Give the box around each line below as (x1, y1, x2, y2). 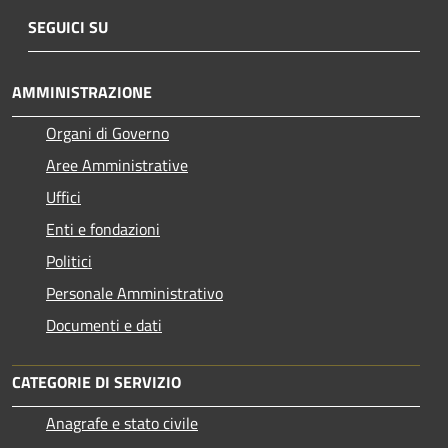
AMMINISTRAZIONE (12, 80, 152, 105)
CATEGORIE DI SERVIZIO (12, 370, 181, 395)
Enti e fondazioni (46, 217, 160, 242)
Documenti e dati (46, 313, 162, 338)
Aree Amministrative (46, 153, 188, 178)
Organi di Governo (46, 121, 169, 146)
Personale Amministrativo (46, 281, 223, 306)
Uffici (46, 185, 81, 210)
